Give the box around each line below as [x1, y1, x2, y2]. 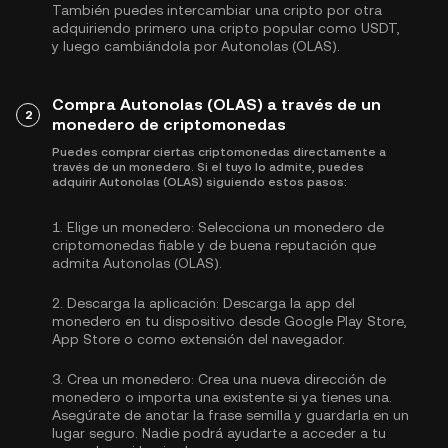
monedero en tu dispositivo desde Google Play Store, [52, 313, 407, 329]
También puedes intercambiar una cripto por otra [52, 2, 382, 18]
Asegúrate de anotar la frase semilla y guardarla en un [52, 407, 409, 423]
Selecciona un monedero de [194, 219, 384, 235]
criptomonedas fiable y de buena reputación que [52, 237, 376, 253]
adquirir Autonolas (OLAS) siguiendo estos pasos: [52, 175, 347, 189]
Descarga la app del [219, 295, 355, 311]
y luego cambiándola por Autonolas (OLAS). [52, 38, 340, 54]
